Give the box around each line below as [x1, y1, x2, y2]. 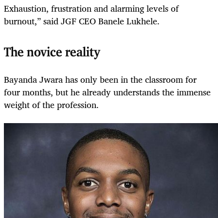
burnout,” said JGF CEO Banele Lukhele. [4, 14, 160, 29]
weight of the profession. [4, 97, 99, 112]
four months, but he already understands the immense [4, 85, 211, 100]
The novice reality [4, 46, 100, 60]
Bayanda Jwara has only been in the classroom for [4, 72, 197, 87]
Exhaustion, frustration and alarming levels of [4, 1, 179, 16]
